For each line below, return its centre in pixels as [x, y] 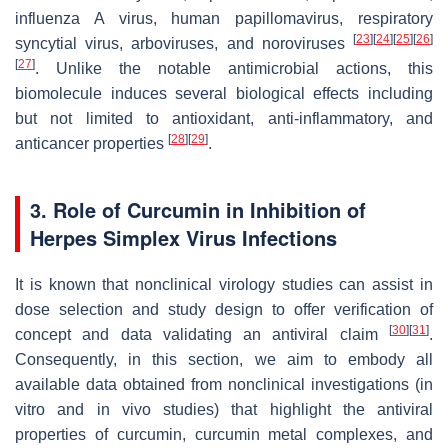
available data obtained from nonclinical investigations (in [224, 385]
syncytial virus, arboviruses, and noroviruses [184, 44]
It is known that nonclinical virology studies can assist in [224, 285]
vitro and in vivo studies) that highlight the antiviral [224, 410]
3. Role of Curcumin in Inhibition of [198, 210]
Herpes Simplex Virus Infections [183, 238]
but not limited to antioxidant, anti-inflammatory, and [224, 119]
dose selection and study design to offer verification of [224, 310]
